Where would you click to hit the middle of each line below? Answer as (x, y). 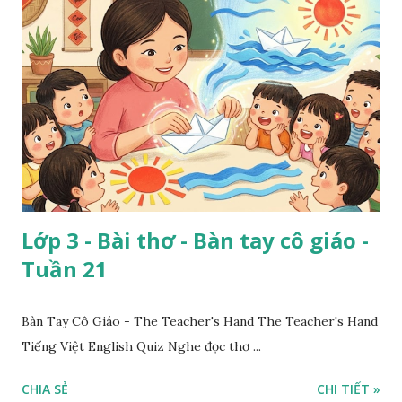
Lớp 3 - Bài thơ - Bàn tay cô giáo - (195, 240)
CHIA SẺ (45, 389)
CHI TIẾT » (349, 389)
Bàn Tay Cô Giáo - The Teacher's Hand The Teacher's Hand (200, 322)
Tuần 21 (65, 269)
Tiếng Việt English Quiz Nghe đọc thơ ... (141, 347)
